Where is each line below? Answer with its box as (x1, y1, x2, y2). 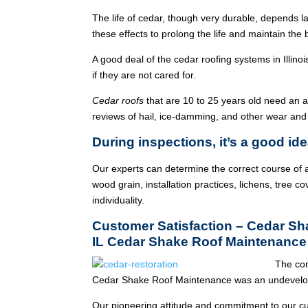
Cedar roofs (92, 95, 144, 106)
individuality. (92, 195, 145, 206)
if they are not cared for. (92, 69, 197, 80)
